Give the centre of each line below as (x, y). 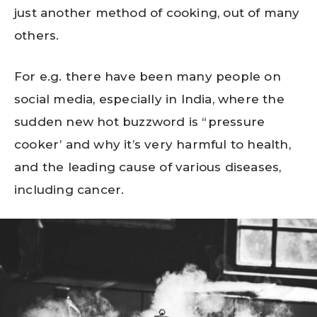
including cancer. (69, 189)
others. (37, 36)
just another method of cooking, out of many (157, 13)
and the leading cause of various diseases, (148, 167)
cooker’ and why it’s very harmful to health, (152, 144)
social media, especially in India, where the (149, 99)
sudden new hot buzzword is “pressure (140, 121)
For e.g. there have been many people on (148, 76)
